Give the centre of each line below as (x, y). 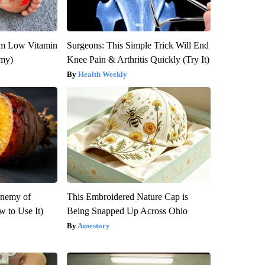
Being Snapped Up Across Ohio (127, 211)
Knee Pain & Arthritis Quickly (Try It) (138, 59)
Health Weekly (102, 74)
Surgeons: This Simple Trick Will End (138, 45)
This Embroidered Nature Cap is (127, 196)
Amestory (93, 225)
